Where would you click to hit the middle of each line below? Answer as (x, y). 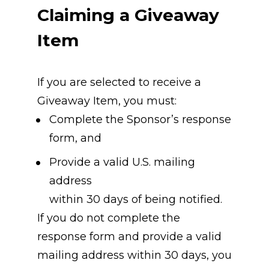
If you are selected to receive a (119, 83)
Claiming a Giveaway (128, 15)
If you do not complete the (108, 218)
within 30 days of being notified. (135, 200)
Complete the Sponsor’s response (140, 120)
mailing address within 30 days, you (134, 255)
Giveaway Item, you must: (107, 101)
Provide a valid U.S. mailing (122, 162)
